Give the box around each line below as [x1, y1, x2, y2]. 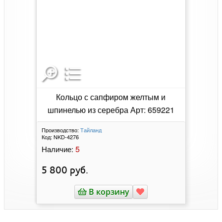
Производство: [41, 126, 79, 134]
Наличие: [41, 144, 73, 155]
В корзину [86, 186, 129, 198]
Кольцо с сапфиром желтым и [56, 91, 166, 103]
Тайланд [80, 126, 102, 134]
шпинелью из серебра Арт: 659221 [47, 104, 174, 116]
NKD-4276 [53, 133, 79, 141]
